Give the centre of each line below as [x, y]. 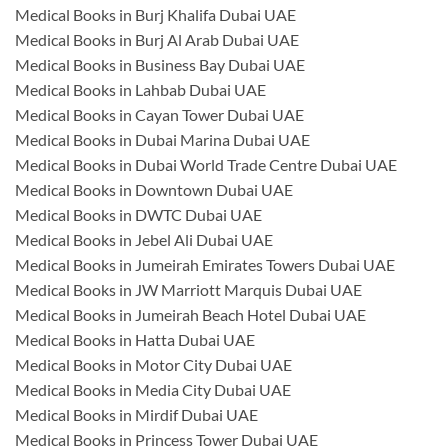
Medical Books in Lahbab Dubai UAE [140, 90]
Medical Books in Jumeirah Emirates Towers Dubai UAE [205, 265]
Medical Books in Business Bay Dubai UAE [160, 65]
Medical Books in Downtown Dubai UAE [154, 190]
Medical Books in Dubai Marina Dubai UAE [162, 140]
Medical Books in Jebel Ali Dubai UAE [144, 240]
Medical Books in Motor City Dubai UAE [153, 365]
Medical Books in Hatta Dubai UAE [135, 340]
